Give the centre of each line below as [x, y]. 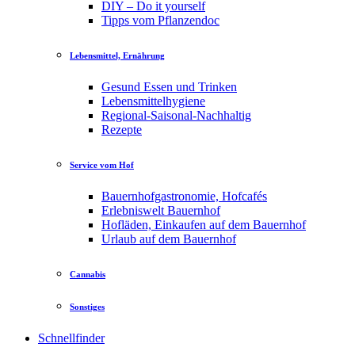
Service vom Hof [102, 165]
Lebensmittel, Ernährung [117, 56]
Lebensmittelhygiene [153, 101]
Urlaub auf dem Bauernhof [169, 239]
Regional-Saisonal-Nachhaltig [176, 116]
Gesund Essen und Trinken [169, 87]
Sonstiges [87, 307]
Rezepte [122, 130]
